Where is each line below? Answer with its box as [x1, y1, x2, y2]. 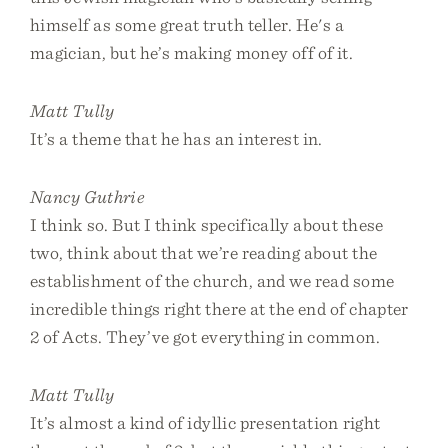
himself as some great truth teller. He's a [30, 14, 345, 35]
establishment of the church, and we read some [30, 270, 395, 291]
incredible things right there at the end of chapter [30, 298, 409, 319]
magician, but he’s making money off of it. [30, 42, 354, 63]
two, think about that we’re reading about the [30, 242, 378, 263]
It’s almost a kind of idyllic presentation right [30, 412, 381, 433]
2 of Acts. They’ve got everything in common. [30, 326, 380, 347]
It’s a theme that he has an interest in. [30, 128, 323, 149]
